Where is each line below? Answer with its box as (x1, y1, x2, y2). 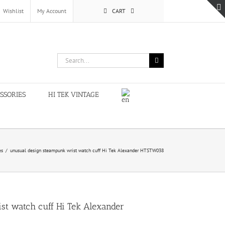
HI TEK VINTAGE (48, 90, 99, 99)
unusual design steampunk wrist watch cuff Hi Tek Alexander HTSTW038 (10, 147, 164, 154)
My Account (37, 7, 66, 15)
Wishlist (3, 7, 24, 15)
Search (57, 53, 75, 62)
